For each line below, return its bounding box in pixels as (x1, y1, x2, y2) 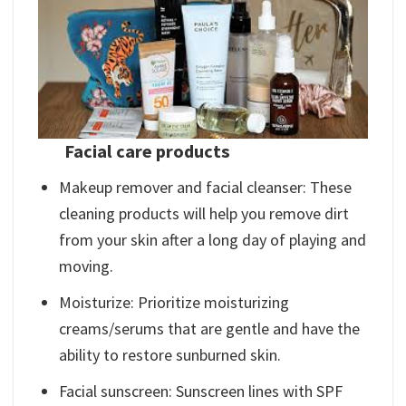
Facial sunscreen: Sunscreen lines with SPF (59, 380, 343, 401)
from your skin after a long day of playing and (59, 229, 367, 251)
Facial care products (64, 140, 231, 164)
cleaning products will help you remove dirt (59, 203, 350, 225)
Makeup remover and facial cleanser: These (59, 177, 353, 198)
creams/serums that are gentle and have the (59, 318, 361, 339)
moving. (59, 256, 114, 277)
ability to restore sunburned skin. (59, 344, 282, 365)
